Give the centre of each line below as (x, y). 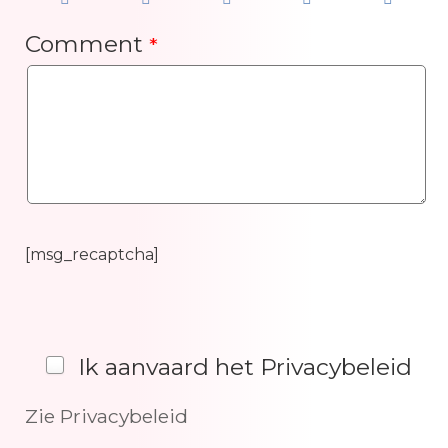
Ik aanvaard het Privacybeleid (245, 367)
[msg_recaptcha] (92, 255)
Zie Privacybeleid (106, 416)
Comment (87, 44)
